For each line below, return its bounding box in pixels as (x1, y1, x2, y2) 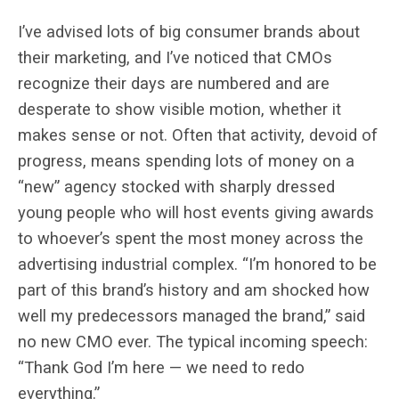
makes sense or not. (18, 125, 167, 144)
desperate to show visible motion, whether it (18, 99, 341, 118)
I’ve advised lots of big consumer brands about (18, 21, 360, 41)
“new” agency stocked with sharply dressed (18, 176, 335, 196)
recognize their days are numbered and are (18, 73, 330, 93)
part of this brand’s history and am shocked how (18, 280, 370, 299)
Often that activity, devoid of (172, 125, 378, 144)
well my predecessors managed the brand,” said (18, 305, 365, 325)
